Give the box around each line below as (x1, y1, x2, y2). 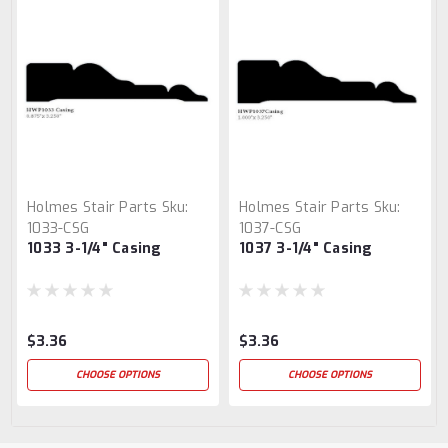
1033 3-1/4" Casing (27, 238, 162, 258)
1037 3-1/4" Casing (239, 238, 373, 258)
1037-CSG (239, 218, 301, 238)
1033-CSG (27, 218, 89, 238)
